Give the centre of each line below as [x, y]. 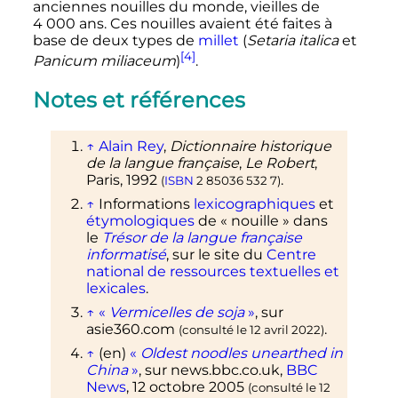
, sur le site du [216, 254]
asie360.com [130, 329]
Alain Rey [131, 146]
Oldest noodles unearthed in [241, 353]
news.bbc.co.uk [225, 370]
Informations [146, 203]
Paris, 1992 [123, 179]
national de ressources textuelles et [212, 271]
